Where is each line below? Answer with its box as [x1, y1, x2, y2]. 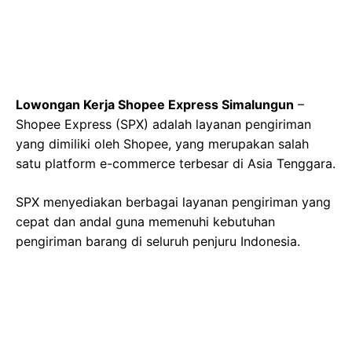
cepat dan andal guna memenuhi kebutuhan [16, 214, 275, 229]
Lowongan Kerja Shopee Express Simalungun [16, 97, 294, 112]
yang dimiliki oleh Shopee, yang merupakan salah [16, 136, 309, 152]
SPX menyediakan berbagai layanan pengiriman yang [16, 194, 331, 210]
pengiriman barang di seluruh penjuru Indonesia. [16, 233, 300, 249]
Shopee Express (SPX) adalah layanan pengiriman [16, 116, 311, 132]
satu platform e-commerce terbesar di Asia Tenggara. [16, 156, 335, 171]
